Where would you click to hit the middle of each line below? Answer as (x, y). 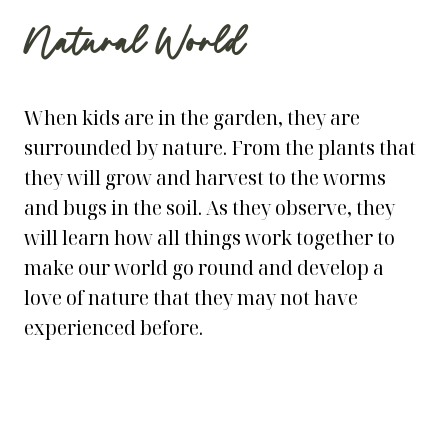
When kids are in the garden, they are (192, 118)
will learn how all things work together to (209, 238)
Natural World (134, 45)
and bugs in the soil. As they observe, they (209, 208)
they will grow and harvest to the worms (205, 178)
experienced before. (113, 328)
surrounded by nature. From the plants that (220, 148)
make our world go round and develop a (204, 268)
